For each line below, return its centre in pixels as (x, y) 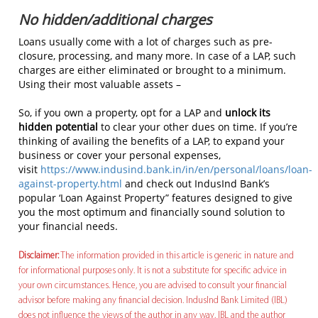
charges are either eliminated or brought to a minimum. (152, 70)
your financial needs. (68, 226)
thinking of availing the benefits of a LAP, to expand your (152, 141)
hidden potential (58, 126)
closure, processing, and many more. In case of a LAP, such (157, 55)
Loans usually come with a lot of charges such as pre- (146, 41)
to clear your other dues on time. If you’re (198, 126)
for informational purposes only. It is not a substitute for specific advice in (153, 270)
